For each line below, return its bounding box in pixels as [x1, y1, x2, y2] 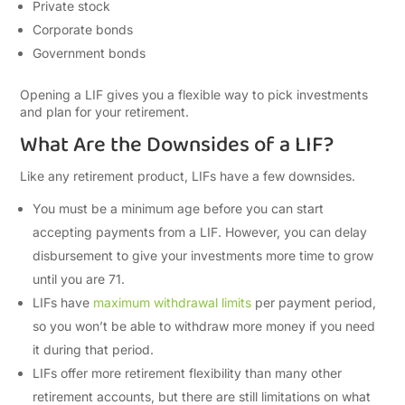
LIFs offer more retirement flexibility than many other [33, 365, 343, 381]
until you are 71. [33, 271, 129, 287]
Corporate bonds [33, 22, 134, 37]
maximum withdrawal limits [93, 295, 252, 310]
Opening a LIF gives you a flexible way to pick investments [20, 87, 369, 102]
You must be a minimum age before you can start [33, 201, 325, 216]
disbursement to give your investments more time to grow [33, 248, 374, 263]
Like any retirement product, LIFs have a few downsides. [20, 168, 360, 184]
